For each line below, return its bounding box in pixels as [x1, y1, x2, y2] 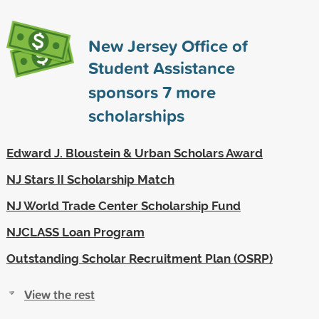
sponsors [88, 79, 162, 104]
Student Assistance [88, 55, 235, 80]
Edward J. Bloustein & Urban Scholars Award [6, 145, 263, 160]
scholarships [88, 103, 184, 127]
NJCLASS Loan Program [6, 224, 145, 239]
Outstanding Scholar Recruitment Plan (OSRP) [6, 251, 273, 266]
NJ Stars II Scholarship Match [6, 172, 174, 187]
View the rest [23, 285, 95, 303]
